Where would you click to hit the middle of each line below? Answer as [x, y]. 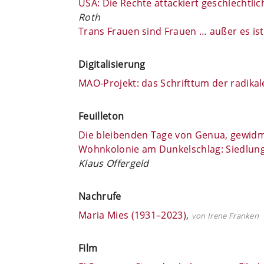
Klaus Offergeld [114, 163]
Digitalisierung [112, 64]
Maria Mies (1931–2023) [133, 215]
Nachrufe [100, 196]
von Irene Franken [225, 215]
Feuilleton [101, 116]
